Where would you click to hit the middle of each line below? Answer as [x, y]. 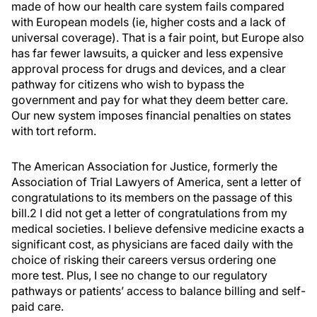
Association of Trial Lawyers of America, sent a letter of [156, 182]
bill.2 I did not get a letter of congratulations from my [149, 213]
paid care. [38, 306]
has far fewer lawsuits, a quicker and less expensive [147, 53]
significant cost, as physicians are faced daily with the [152, 244]
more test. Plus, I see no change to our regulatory [139, 275]
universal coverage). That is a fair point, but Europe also [158, 38]
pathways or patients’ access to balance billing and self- [158, 291]
